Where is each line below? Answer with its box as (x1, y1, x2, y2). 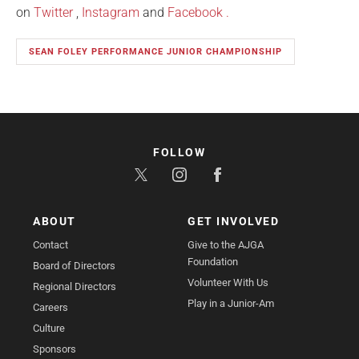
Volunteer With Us (188, 276, 268, 289)
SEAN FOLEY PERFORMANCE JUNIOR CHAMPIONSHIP (29, 46, 282, 58)
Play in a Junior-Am (188, 297, 274, 310)
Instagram (82, 5, 139, 21)
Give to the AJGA (188, 239, 264, 252)
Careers (33, 301, 69, 314)
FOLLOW (153, 146, 206, 159)
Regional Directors (33, 280, 117, 293)
